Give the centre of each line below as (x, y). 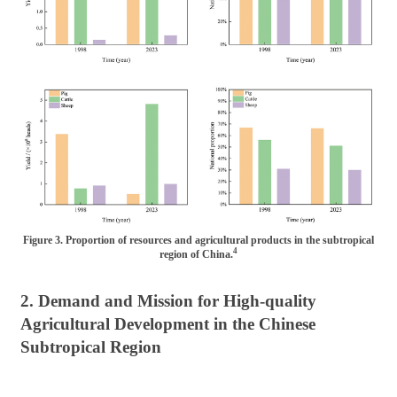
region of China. (196, 254)
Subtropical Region (91, 346)
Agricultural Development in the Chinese (168, 323)
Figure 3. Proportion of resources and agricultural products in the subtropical (198, 240)
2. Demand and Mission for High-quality (169, 300)
